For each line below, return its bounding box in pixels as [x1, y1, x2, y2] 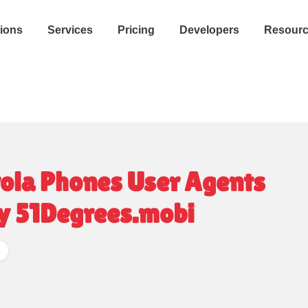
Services [47, 24, 93, 36]
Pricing [118, 24, 155, 36]
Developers [179, 24, 239, 36]
